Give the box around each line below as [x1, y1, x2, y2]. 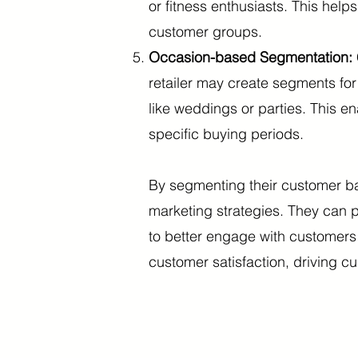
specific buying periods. [149, 125, 304, 143]
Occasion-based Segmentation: [149, 48, 352, 66]
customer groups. [149, 22, 262, 41]
